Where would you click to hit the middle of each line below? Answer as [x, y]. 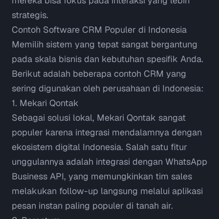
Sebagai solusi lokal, [54, 118]
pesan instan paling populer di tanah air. [92, 206]
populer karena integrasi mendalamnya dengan [107, 132]
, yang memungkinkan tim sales [128, 176]
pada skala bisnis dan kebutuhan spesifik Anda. [108, 59]
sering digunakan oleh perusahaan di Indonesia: [108, 88]
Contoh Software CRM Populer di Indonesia [99, 30]
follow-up [79, 191]
